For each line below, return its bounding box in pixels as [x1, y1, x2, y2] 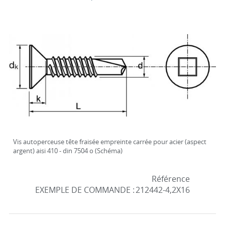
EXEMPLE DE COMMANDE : [35, 184, 135, 195]
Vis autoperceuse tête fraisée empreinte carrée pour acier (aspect [13, 137, 206, 146]
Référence [152, 173, 190, 184]
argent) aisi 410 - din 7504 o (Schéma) [13, 146, 123, 155]
